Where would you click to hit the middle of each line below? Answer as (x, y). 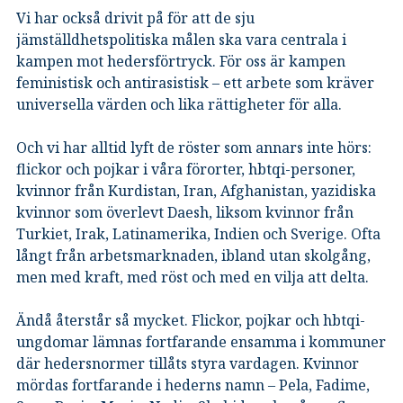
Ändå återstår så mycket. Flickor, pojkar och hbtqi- (191, 320)
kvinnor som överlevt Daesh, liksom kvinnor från (185, 212)
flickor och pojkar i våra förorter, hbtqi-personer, (186, 169)
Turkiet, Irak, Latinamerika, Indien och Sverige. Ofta (198, 233)
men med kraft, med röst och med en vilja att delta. (193, 277)
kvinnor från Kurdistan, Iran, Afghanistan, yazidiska (196, 190)
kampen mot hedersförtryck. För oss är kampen (181, 61)
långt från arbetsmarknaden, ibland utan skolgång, (193, 255)
